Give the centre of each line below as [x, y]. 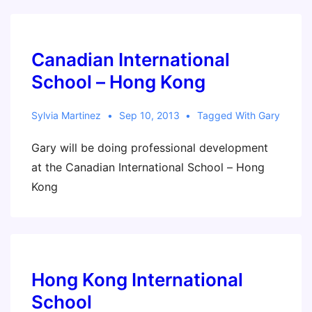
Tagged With [228, 115]
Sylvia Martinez [66, 115]
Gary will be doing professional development [150, 148]
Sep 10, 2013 [149, 115]
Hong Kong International [137, 280]
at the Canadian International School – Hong [148, 167]
